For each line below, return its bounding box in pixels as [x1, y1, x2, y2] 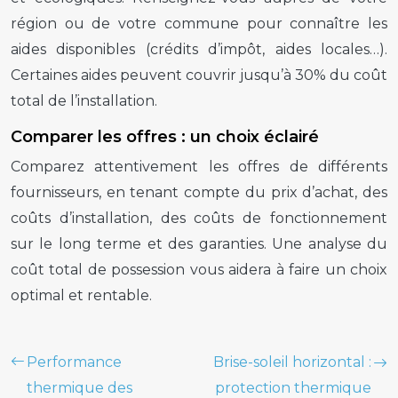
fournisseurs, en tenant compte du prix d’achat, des [11, 183, 387, 201]
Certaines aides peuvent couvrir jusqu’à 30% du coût [11, 66, 387, 84]
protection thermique [215, 378, 371, 396]
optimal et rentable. [11, 286, 152, 304]
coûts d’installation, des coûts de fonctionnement [11, 209, 387, 227]
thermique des [27, 378, 132, 396]
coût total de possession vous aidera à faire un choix [11, 260, 387, 278]
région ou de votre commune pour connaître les [11, 14, 387, 32]
